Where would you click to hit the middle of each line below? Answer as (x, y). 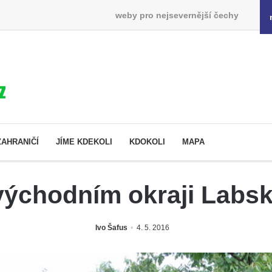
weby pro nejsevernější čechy (177, 15)
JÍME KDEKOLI (84, 141)
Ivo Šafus (111, 227)
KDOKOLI (147, 141)
